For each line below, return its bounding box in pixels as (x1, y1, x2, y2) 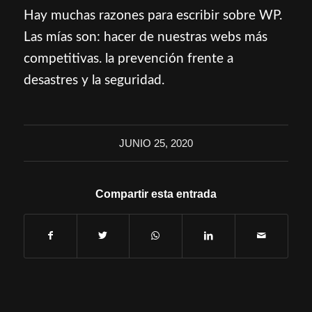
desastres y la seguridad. (23, 73, 164, 87)
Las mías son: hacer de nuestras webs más (23, 30, 267, 44)
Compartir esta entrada (95, 187, 217, 200)
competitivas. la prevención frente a (23, 52, 233, 65)
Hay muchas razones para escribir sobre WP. (23, 8, 282, 22)
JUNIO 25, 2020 (118, 136, 193, 149)
